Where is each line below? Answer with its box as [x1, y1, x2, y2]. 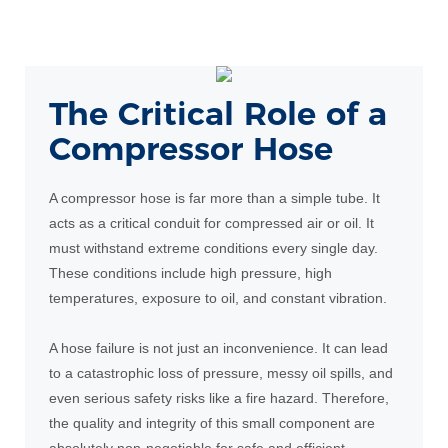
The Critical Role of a [48, 93, 387, 133]
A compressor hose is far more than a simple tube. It [48, 189, 380, 206]
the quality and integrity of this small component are [48, 414, 375, 431]
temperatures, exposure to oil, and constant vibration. [48, 289, 387, 306]
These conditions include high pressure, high [48, 264, 332, 281]
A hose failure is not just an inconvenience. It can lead [48, 339, 388, 356]
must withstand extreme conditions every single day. [48, 239, 378, 256]
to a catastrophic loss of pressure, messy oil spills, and [48, 364, 393, 381]
